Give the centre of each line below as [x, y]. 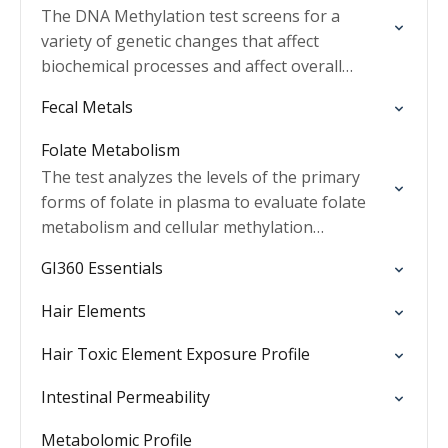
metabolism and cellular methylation [177, 227]
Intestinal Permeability [125, 397]
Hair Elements [93, 311]
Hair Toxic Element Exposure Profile [175, 354]
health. [66, 91]
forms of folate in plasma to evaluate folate [203, 202]
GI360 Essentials [102, 268]
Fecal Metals [87, 107]
